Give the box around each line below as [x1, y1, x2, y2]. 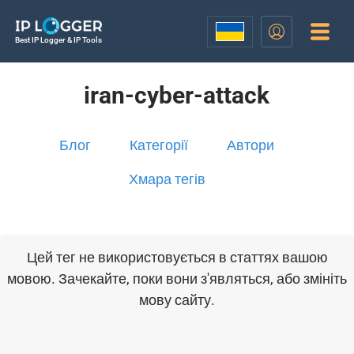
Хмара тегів [128, 171, 205, 187]
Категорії [130, 137, 189, 153]
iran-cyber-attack [84, 81, 270, 109]
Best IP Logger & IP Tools [14, 36, 102, 44]
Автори [227, 137, 275, 153]
